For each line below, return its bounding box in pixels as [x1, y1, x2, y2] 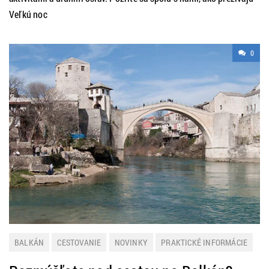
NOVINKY [114, 237, 148, 248]
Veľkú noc [9, 8, 47, 20]
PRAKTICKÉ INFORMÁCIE [161, 237, 248, 248]
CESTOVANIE [57, 237, 101, 248]
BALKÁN [14, 237, 44, 248]
